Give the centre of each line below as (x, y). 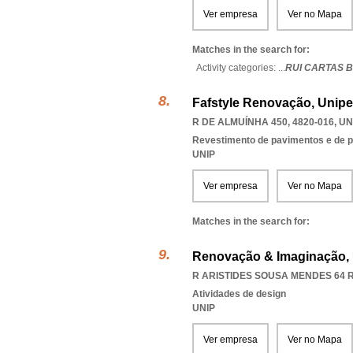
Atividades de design (239, 294)
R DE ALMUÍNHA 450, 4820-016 (263, 122)
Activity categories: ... (241, 68)
